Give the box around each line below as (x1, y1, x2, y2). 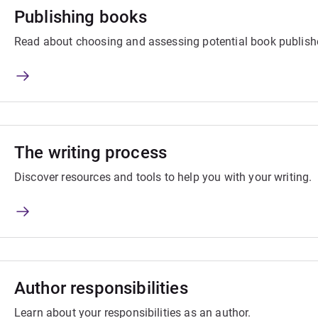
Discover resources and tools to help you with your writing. (14, 170, 312, 185)
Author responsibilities (14, 278, 188, 299)
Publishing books (14, 7, 148, 28)
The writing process (14, 143, 168, 163)
